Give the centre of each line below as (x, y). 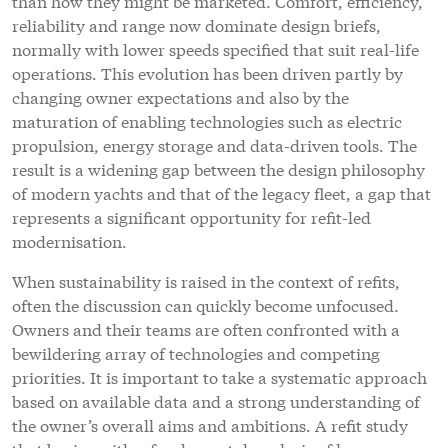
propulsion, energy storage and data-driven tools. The (214, 144)
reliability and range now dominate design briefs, (196, 24)
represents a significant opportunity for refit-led (191, 216)
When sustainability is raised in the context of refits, (206, 280)
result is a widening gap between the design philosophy (218, 168)
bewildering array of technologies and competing (196, 352)
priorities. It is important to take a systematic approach (219, 376)
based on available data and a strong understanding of (216, 400)
